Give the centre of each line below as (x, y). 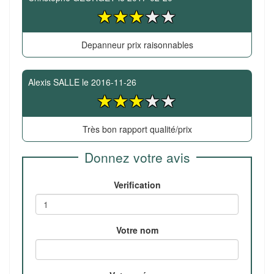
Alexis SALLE (54, 82)
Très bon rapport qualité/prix (137, 129)
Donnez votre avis (137, 157)
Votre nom (137, 230)
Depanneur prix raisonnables (137, 45)
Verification (137, 185)
